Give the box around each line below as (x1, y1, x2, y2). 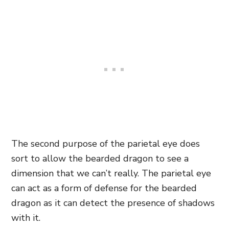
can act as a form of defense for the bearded (11, 182, 197, 194)
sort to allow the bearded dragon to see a (11, 152, 189, 165)
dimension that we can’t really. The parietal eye (11, 167, 211, 179)
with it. (11, 212, 40, 224)
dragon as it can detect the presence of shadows (11, 197, 215, 209)
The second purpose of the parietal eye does (11, 138, 200, 150)
